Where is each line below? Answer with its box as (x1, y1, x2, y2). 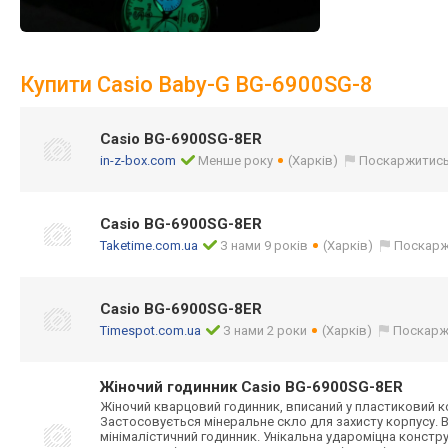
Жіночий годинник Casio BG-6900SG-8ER (100, 378, 403, 396)
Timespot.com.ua (100, 323, 201, 338)
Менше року (198, 153, 274, 168)
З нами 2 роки (223, 323, 308, 338)
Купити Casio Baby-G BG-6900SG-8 (20, 72, 373, 97)
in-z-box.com (100, 153, 176, 168)
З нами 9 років (220, 238, 309, 253)
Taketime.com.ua (100, 238, 198, 253)
